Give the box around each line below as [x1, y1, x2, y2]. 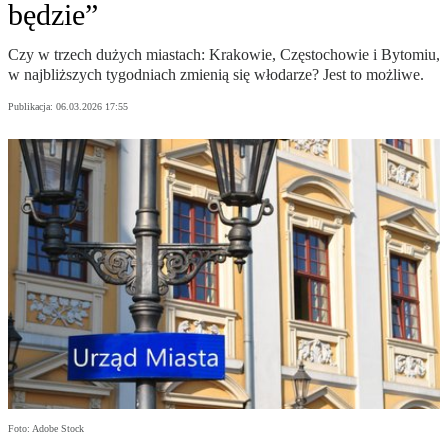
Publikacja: [8, 101, 56, 113]
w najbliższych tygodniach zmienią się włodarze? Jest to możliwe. [8, 66, 424, 84]
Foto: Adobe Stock [8, 423, 84, 435]
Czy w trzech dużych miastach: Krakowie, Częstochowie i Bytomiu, [8, 46, 440, 64]
